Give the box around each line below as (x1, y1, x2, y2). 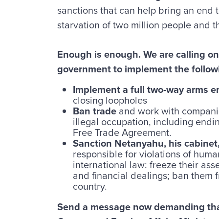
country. (73, 178, 107, 194)
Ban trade (73, 103, 116, 118)
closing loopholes (73, 92, 147, 108)
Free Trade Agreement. (73, 125, 172, 140)
